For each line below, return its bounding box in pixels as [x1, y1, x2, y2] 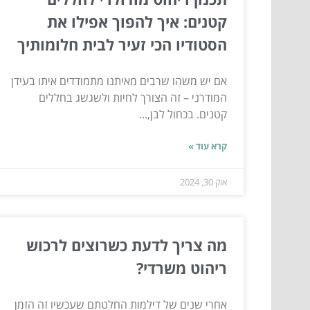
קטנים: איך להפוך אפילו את [47, 11, 227, 33]
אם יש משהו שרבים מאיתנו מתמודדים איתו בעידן [11, 73, 227, 89]
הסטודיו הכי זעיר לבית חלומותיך [17, 34, 227, 55]
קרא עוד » [188, 140, 227, 153]
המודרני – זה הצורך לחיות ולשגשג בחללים [39, 90, 227, 106]
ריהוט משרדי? [136, 257, 227, 279]
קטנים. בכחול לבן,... [139, 107, 227, 122]
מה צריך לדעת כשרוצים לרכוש [26, 235, 227, 256]
